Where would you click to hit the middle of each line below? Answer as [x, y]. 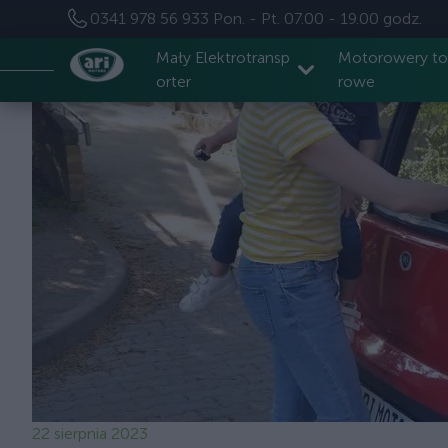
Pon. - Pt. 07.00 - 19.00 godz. [317, 18]
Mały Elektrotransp [223, 57]
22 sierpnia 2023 [90, 433]
